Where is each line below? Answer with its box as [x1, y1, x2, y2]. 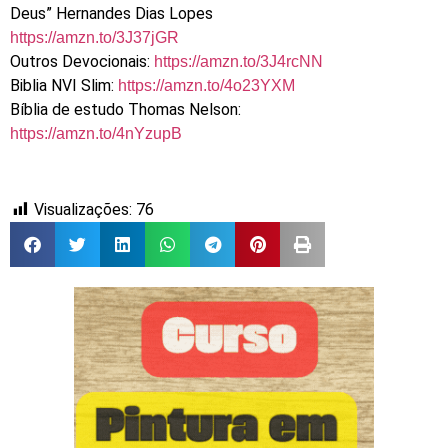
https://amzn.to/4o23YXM [118, 76, 295, 94]
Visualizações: [34, 200, 132, 220]
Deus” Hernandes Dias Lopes [10, 3, 213, 23]
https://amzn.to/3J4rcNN [154, 52, 323, 70]
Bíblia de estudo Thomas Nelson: [10, 99, 241, 119]
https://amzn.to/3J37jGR [10, 28, 179, 46]
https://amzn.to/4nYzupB [10, 124, 182, 142]
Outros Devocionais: [10, 51, 154, 71]
